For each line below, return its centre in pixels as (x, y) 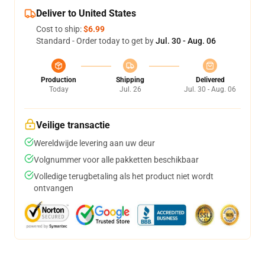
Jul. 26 (130, 89)
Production (59, 80)
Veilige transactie (73, 125)
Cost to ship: (60, 29)
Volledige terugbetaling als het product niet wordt (124, 176)
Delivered (210, 80)
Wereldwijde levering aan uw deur (94, 143)
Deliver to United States (86, 13)
